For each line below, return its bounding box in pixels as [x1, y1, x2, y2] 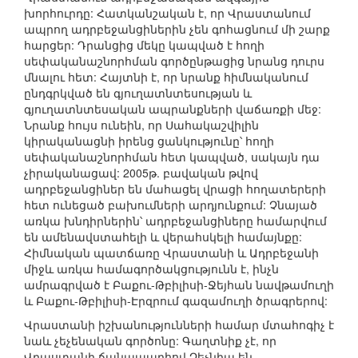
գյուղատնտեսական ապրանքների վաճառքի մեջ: [24, 101, 321, 117]
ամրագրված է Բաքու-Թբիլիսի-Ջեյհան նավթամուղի [24, 276, 334, 293]
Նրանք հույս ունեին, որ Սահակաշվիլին [24, 117, 259, 133]
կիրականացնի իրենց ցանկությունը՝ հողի [24, 133, 274, 149]
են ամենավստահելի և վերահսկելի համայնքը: [24, 229, 302, 245]
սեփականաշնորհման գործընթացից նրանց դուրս [24, 53, 324, 70]
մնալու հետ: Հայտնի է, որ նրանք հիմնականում [24, 69, 308, 86]
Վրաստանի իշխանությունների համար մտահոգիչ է [24, 316, 334, 333]
